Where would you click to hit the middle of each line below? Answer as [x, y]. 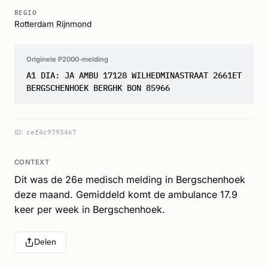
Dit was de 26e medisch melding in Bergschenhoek [130, 180]
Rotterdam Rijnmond [53, 24]
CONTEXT [32, 162]
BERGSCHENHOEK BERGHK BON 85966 [98, 88]
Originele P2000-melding [67, 59]
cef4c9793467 [51, 132]
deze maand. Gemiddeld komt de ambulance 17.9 [126, 195]
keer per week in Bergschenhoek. [90, 210]
